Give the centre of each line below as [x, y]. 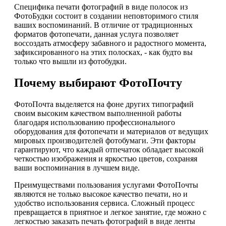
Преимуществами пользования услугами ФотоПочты [106, 185]
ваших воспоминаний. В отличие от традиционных [103, 25]
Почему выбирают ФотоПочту [98, 83]
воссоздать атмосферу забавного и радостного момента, [110, 43]
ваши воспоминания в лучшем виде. [77, 168]
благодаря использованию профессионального [95, 123]
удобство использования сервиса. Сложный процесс [104, 203]
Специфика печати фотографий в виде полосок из [101, 7]
